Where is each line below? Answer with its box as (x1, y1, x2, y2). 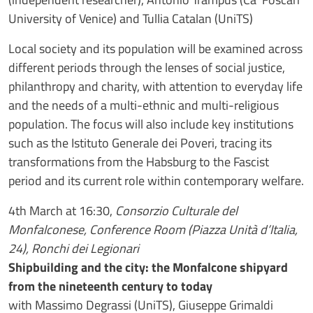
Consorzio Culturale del (115, 201, 238, 220)
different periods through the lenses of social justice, (8, 57, 285, 77)
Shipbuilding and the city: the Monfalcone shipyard (8, 257, 288, 277)
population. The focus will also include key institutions (8, 114, 293, 133)
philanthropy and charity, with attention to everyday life (8, 76, 303, 96)
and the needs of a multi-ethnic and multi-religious (8, 95, 279, 115)
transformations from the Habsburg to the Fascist (8, 152, 269, 171)
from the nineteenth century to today (8, 276, 212, 296)
